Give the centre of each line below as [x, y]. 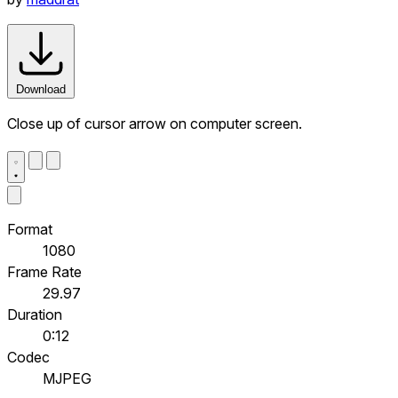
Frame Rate [44, 271]
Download [41, 89]
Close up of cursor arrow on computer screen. [155, 123]
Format [30, 229]
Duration [35, 314]
